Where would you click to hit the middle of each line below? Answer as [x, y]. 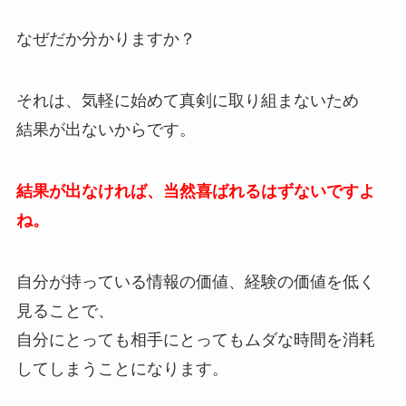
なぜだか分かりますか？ [106, 39]
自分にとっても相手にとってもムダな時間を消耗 [195, 339]
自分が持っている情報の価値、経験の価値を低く [195, 281]
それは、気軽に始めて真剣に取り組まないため [187, 101]
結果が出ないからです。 [106, 130]
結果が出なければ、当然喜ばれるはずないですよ [195, 192]
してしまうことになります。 [122, 368]
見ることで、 [65, 310]
